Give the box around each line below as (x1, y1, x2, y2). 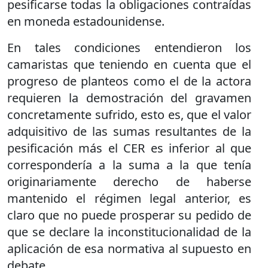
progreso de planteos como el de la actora (7, 73, 251, 89)
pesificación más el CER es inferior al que (7, 140, 251, 156)
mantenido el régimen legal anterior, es (7, 190, 251, 206)
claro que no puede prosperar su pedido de (7, 207, 251, 223)
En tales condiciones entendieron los (7, 39, 251, 56)
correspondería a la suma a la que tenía (7, 157, 251, 173)
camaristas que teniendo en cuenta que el (7, 56, 251, 72)
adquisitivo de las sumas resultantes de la (7, 123, 251, 139)
